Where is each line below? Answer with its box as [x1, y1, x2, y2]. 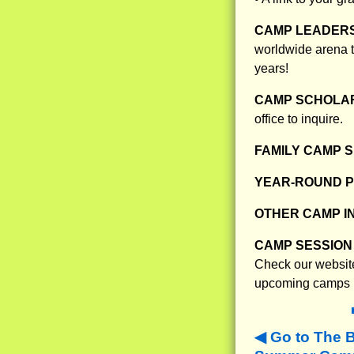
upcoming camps [254, 277, 350, 291]
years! [254, 62, 288, 76]
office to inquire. [254, 112, 343, 126]
